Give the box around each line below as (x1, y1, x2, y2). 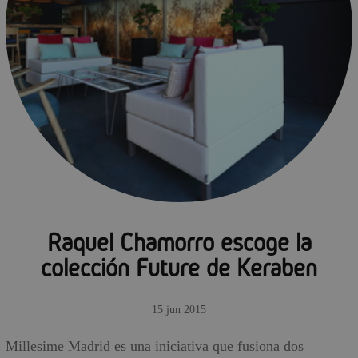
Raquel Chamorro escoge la (46, 229, 312, 256)
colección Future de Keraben (41, 254, 317, 281)
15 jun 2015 (152, 304, 206, 316)
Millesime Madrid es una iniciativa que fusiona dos (6, 338, 304, 354)
